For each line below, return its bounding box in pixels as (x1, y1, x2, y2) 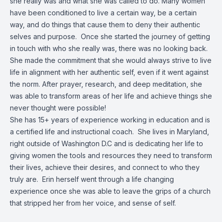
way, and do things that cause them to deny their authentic (10, 20, 200, 29)
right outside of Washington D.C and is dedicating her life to (10, 139, 203, 148)
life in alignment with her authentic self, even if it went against (10, 68, 209, 76)
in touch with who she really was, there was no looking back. (10, 44, 208, 53)
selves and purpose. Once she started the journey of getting (10, 32, 210, 41)
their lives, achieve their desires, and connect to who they (10, 163, 200, 171)
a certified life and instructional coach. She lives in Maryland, (10, 127, 209, 136)
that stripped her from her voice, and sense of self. (10, 199, 176, 207)
